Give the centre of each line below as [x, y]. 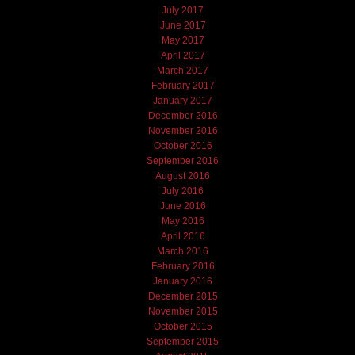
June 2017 [183, 25]
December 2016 [183, 115]
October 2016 [183, 145]
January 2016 [183, 281]
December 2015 [183, 296]
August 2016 [183, 176]
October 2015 [183, 326]
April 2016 [183, 236]
